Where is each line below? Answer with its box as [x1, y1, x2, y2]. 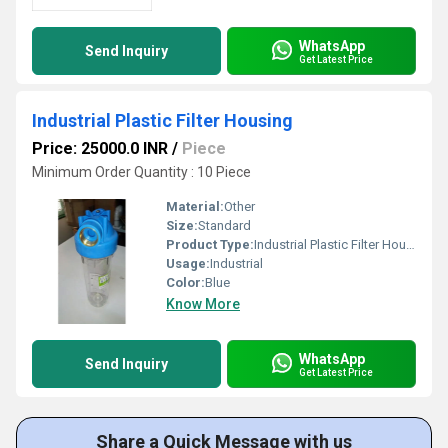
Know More [166, 296, 240, 312]
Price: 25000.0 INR [32, 139, 168, 158]
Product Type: [166, 237, 254, 252]
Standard [198, 218, 251, 233]
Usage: [166, 256, 210, 271]
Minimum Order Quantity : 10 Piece [32, 164, 251, 180]
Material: [166, 199, 224, 214]
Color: [166, 275, 205, 290]
